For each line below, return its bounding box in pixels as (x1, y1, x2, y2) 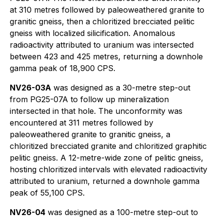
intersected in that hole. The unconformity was (10, 106, 182, 116)
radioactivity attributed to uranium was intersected (10, 40, 194, 50)
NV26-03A (10, 83, 51, 92)
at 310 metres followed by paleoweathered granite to (10, 5, 204, 15)
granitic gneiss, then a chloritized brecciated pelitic (10, 17, 195, 26)
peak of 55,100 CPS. (10, 188, 85, 198)
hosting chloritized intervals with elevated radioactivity (10, 164, 207, 174)
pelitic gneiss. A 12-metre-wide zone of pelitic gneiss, (10, 153, 203, 163)
